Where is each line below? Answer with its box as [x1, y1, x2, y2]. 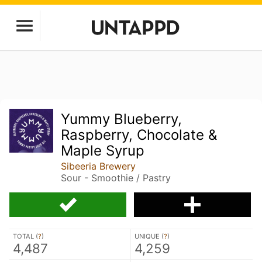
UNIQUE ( [135, 232, 164, 240]
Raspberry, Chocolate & [61, 126, 218, 143]
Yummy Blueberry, [61, 111, 182, 127]
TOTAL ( [13, 232, 38, 240]
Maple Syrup [61, 142, 145, 159]
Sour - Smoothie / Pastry [61, 172, 171, 184]
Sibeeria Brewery [61, 160, 136, 172]
